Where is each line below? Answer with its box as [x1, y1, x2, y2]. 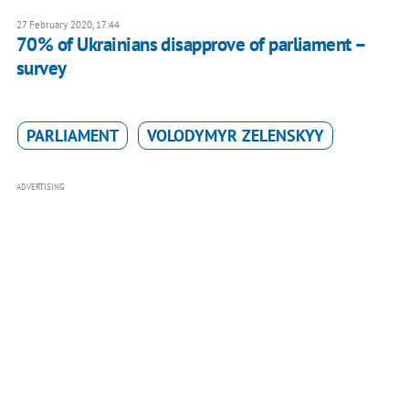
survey [16, 56, 67, 81]
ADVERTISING [16, 182, 65, 193]
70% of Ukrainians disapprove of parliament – [16, 32, 365, 58]
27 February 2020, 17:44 [16, 18, 120, 32]
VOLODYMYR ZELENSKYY [146, 125, 324, 147]
